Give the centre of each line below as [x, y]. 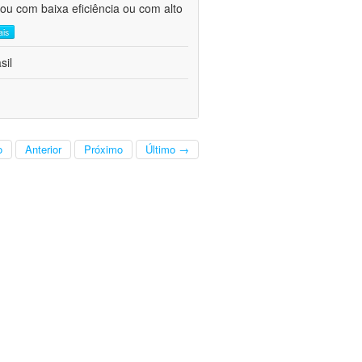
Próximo [103, 149]
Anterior [43, 149]
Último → [167, 149]
